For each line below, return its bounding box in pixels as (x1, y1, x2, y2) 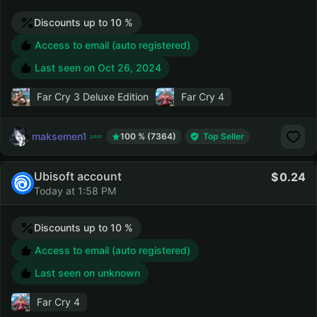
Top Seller (203, 131, 244, 142)
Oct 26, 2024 (98, 62, 161, 74)
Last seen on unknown (35, 267, 140, 279)
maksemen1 (32, 129, 87, 142)
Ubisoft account (34, 169, 122, 183)
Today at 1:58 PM (34, 185, 116, 197)
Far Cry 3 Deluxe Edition (37, 91, 149, 103)
